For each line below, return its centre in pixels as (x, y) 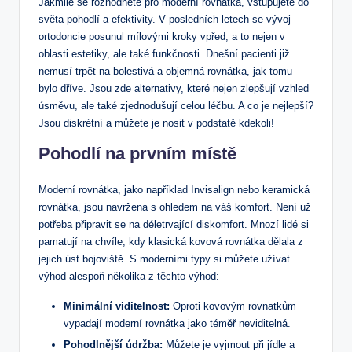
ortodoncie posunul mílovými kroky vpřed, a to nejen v (162, 37)
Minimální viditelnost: (117, 306)
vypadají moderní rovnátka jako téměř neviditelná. (177, 324)
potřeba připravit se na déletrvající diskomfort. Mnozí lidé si (174, 225)
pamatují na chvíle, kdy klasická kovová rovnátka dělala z (171, 242)
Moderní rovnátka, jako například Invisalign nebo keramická (174, 190)
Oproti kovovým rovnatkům (233, 306)
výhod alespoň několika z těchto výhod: (129, 277)
